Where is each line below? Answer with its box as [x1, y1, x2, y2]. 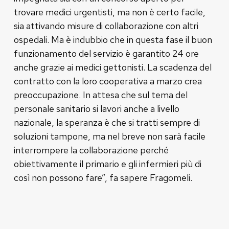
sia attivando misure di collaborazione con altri [13, 19, 198, 32]
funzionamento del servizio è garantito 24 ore [13, 47, 199, 59]
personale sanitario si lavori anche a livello [13, 102, 179, 114]
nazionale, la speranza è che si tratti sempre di [13, 116, 200, 128]
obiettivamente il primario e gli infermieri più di [13, 157, 201, 170]
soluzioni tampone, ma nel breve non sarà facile [13, 130, 205, 142]
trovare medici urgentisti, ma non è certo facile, [13, 6, 205, 18]
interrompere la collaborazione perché [13, 144, 169, 156]
